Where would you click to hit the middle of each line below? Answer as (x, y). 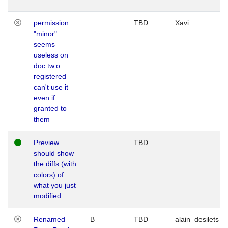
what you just (55, 185)
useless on (51, 55)
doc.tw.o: (48, 65)
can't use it (51, 87)
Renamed (49, 219)
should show (54, 153)
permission (51, 23)
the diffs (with (55, 164)
